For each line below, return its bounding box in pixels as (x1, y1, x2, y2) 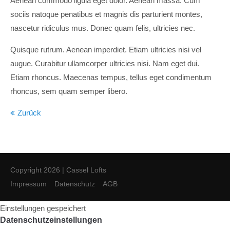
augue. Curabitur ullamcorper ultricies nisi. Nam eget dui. (10, 59, 199, 68)
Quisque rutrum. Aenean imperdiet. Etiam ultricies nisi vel (10, 45, 201, 54)
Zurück (17, 108, 41, 117)
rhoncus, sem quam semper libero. (10, 87, 127, 95)
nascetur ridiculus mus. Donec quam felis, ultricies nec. (10, 24, 195, 32)
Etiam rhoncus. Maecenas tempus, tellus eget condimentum (10, 73, 212, 82)
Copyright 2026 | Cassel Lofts (10, 166, 106, 174)
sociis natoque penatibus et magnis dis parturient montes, (10, 10, 202, 18)
